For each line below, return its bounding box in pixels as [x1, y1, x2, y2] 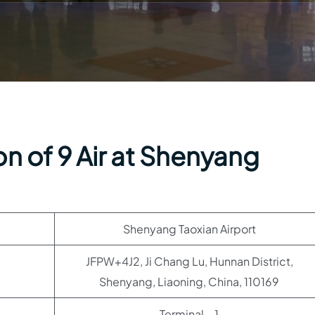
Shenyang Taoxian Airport [122, 221, 256, 236]
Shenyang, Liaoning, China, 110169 [99, 274, 279, 289]
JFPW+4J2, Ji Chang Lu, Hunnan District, [85, 254, 293, 269]
